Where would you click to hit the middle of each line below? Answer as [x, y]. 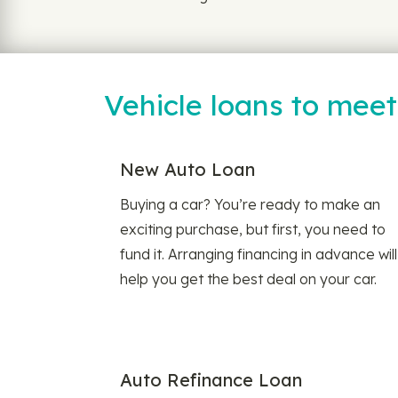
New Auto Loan [187, 169]
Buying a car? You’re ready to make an [250, 204]
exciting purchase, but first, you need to [253, 229]
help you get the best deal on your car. [248, 279]
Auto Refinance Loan [211, 380]
